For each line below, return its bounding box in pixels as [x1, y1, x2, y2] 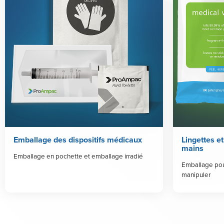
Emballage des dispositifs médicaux [13, 134, 142, 146]
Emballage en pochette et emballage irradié [13, 150, 143, 160]
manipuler [181, 169, 210, 179]
